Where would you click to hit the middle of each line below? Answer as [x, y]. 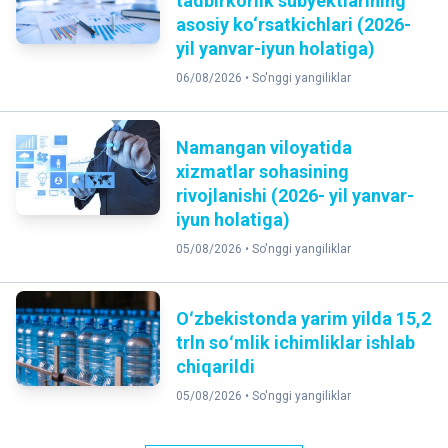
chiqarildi [215, 366]
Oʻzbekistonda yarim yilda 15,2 [303, 318]
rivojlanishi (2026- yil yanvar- [294, 195]
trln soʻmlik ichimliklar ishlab [295, 342]
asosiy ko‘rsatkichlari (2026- [293, 24]
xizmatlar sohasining [262, 171]
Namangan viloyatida [263, 147]
